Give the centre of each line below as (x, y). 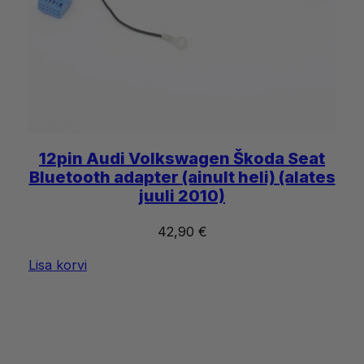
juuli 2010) (182, 195)
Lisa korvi (57, 264)
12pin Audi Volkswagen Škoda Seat (182, 158)
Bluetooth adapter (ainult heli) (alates (182, 177)
